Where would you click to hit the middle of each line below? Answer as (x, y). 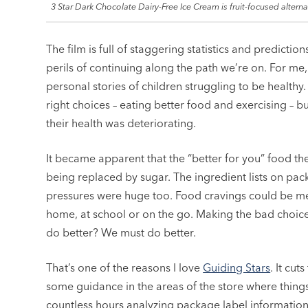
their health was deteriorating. (121, 123)
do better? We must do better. (121, 233)
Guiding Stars (237, 268)
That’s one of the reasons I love (125, 268)
